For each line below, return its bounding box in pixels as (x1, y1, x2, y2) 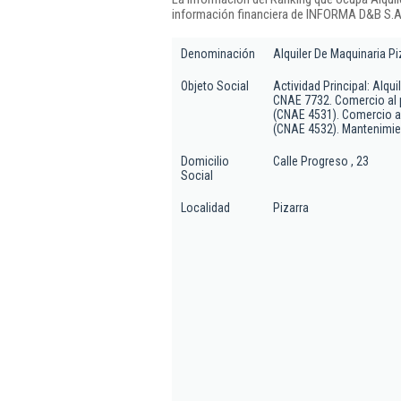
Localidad (181, 200, 230, 215)
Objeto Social (181, 79, 249, 93)
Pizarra (273, 200, 309, 215)
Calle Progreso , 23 (273, 154, 369, 168)
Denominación (181, 47, 255, 61)
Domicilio (181, 154, 229, 168)
